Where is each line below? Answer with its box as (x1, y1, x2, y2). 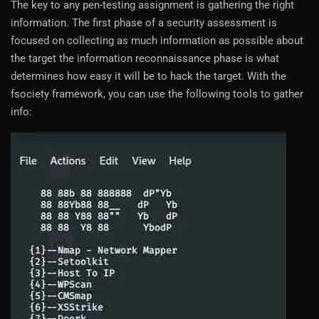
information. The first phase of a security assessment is (11, 16, 277, 30)
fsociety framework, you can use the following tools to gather (11, 88, 303, 101)
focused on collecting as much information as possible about (11, 34, 303, 48)
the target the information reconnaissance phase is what (11, 52, 279, 66)
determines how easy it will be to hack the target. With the (11, 70, 286, 83)
